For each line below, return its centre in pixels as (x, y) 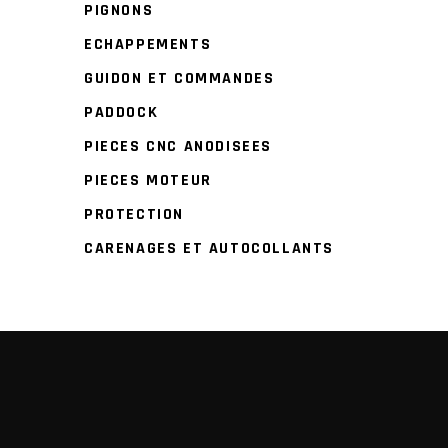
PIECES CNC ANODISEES (178, 146)
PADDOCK (121, 112)
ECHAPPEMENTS (148, 44)
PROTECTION (134, 214)
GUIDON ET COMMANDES (179, 78)
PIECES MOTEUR (148, 180)
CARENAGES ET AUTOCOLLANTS (209, 248)
